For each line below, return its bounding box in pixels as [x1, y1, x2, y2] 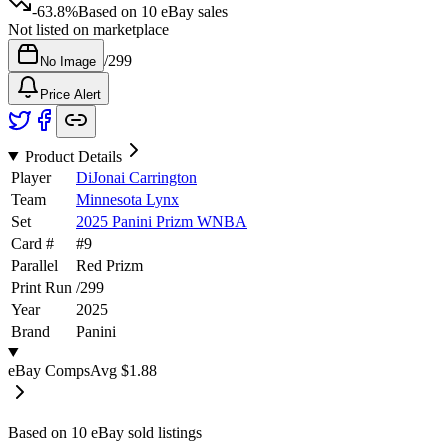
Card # [11, 234, 54, 252]
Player [11, 168, 51, 186]
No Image [40, 53, 96, 69]
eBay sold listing [87, 423, 196, 441]
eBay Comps [8, 361, 90, 379]
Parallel [11, 256, 58, 274]
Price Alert [40, 86, 101, 102]
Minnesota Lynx [76, 190, 179, 208]
